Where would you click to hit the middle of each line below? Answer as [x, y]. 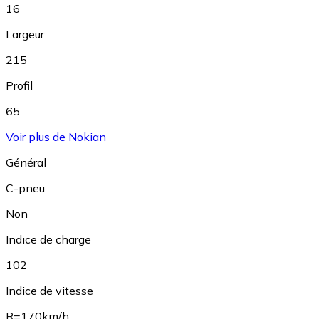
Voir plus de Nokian [56, 137]
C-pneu [25, 188]
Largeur [25, 35]
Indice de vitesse [49, 291]
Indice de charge [48, 240]
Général [26, 163]
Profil [19, 86]
